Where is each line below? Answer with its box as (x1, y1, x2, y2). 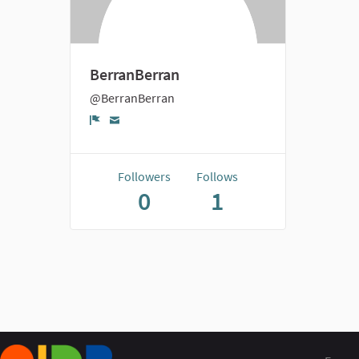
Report (95, 125, 142, 145)
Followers (118, 168, 171, 184)
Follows (196, 168, 238, 184)
